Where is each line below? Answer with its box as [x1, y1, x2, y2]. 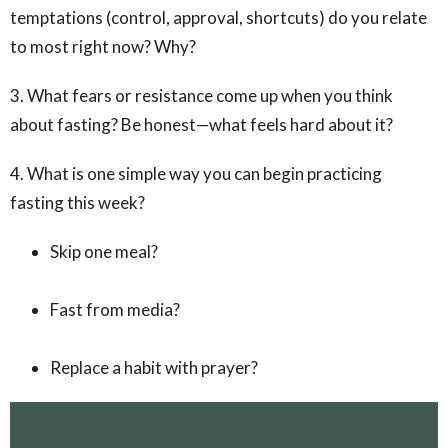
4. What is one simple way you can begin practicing [10, 162, 382, 184]
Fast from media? [50, 298, 180, 320]
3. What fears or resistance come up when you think [10, 84, 393, 106]
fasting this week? [10, 191, 145, 213]
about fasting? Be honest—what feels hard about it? [10, 113, 393, 135]
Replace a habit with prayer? [50, 356, 258, 378]
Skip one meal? [50, 240, 158, 262]
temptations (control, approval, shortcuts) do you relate [10, 6, 427, 28]
